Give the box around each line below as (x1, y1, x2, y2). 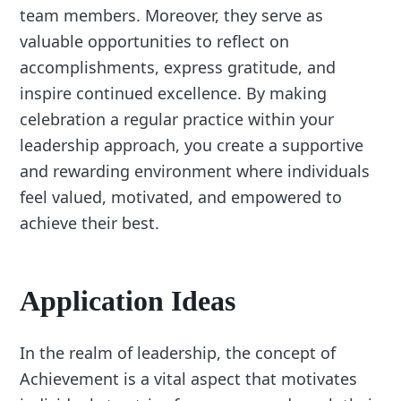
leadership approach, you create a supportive (20, 134, 364, 157)
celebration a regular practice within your (20, 108, 335, 131)
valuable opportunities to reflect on (20, 30, 290, 53)
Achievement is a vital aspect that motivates (20, 367, 358, 389)
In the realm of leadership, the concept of (20, 341, 337, 363)
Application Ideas (20, 284, 236, 317)
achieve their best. (20, 212, 160, 235)
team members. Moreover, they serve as (20, 4, 324, 27)
